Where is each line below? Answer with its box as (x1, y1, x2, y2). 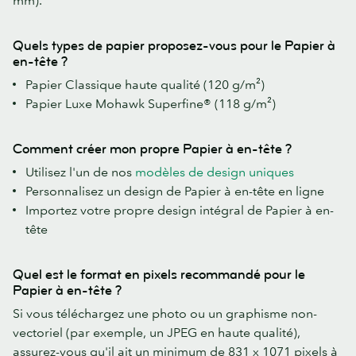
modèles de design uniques (135, 163, 294, 180)
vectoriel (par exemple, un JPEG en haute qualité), (13, 323, 300, 340)
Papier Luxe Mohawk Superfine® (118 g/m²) (25, 95, 276, 111)
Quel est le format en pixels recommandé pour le (13, 265, 305, 283)
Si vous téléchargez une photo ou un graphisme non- (13, 304, 317, 321)
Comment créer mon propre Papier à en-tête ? (13, 140, 292, 157)
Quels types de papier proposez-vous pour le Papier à (13, 37, 335, 54)
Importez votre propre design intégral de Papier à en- (25, 201, 334, 218)
